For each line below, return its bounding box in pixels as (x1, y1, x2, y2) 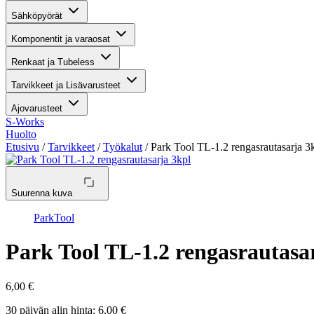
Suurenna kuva (11, 188, 72, 198)
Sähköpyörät (11, 11, 62, 21)
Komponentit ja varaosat (11, 34, 110, 44)
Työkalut (103, 141, 142, 153)
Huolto (6, 128, 36, 140)
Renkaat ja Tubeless (11, 57, 95, 67)
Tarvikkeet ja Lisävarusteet (11, 80, 121, 90)
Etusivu (6, 141, 39, 153)
